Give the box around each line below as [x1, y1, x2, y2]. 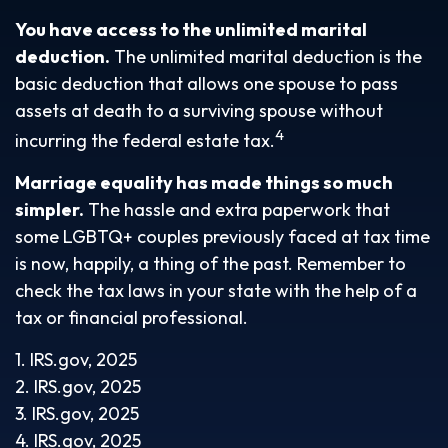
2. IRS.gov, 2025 [15, 375, 141, 398]
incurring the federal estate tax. [15, 129, 275, 152]
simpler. [15, 198, 84, 221]
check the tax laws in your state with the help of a [15, 279, 417, 302]
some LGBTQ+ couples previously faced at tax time [15, 225, 430, 248]
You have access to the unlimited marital [15, 18, 367, 41]
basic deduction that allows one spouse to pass [15, 72, 398, 95]
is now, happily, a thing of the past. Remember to [15, 252, 406, 275]
